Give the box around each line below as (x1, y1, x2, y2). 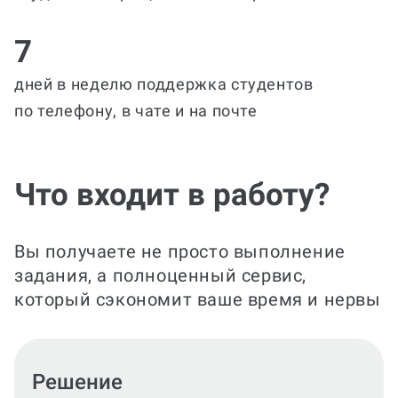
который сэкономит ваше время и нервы (14, 289, 381, 310)
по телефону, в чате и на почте (14, 101, 258, 120)
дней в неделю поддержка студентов (14, 75, 314, 93)
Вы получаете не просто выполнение (14, 241, 346, 262)
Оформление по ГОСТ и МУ (32, 370, 307, 394)
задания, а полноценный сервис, (14, 265, 306, 286)
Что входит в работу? (14, 177, 330, 213)
